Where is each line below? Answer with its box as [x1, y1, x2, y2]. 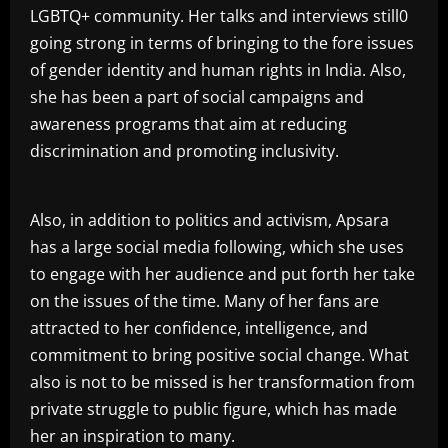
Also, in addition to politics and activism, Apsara [30, 209, 389, 232]
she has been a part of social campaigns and [30, 86, 364, 109]
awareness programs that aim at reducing [30, 113, 347, 136]
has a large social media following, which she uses [30, 236, 404, 259]
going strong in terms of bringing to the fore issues [30, 32, 414, 55]
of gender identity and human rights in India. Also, [30, 59, 406, 82]
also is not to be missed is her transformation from [30, 371, 415, 394]
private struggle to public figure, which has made [30, 398, 397, 421]
